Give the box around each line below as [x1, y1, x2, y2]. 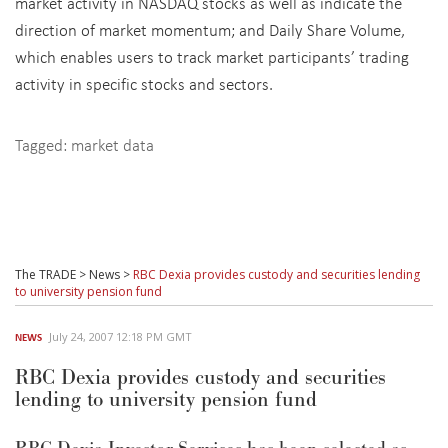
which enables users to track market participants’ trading [15, 45, 409, 68]
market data [71, 133, 154, 156]
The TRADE [15, 266, 76, 283]
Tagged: [15, 133, 71, 156]
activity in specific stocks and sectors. [15, 72, 273, 95]
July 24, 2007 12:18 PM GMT [49, 329, 192, 344]
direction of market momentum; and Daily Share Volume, [15, 18, 405, 41]
